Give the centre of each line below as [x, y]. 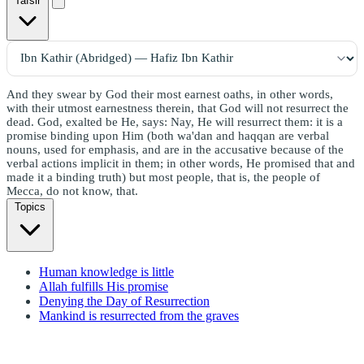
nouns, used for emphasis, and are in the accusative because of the [175, 149]
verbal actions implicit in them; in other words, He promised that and [181, 163]
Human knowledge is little [106, 271]
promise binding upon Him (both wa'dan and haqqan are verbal [168, 135]
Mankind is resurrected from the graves [139, 315]
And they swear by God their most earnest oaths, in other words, [170, 94]
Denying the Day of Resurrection [124, 301]
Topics [30, 206]
